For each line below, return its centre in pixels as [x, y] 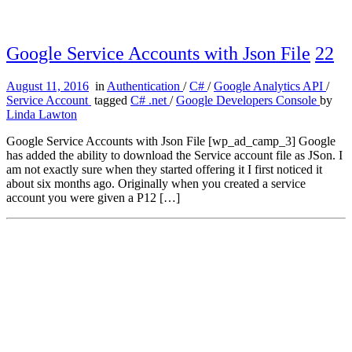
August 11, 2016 [48, 86]
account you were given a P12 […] [93, 198]
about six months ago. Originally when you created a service [156, 184]
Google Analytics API [270, 86]
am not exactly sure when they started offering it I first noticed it [164, 170]
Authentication [145, 86]
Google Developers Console [248, 101]
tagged [111, 101]
